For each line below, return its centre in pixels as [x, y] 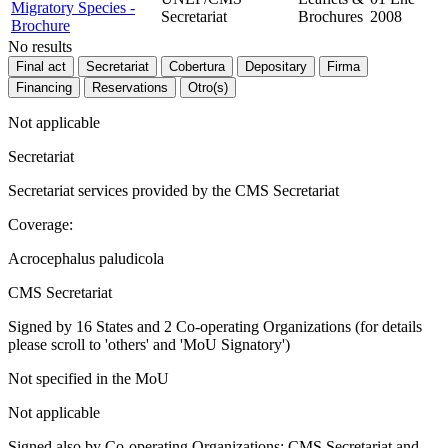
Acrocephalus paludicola [86, 259]
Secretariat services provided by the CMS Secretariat [173, 191]
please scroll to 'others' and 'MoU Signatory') [149, 345]
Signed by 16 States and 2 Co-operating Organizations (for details [215, 327]
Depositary [276, 67]
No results [40, 47]
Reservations [130, 88]
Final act [41, 67]
